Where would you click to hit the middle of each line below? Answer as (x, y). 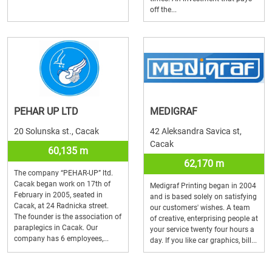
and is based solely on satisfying (203, 197)
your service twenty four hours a (202, 229)
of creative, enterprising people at (204, 219)
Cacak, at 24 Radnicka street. (61, 206)
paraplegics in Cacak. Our (56, 228)
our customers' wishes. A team (200, 208)
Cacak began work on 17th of (62, 184)
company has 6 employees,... (61, 239)
